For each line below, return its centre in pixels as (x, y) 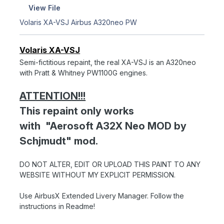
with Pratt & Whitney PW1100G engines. (84, 72)
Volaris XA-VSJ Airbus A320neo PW (78, 22)
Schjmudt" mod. (59, 141)
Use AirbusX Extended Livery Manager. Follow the (102, 195)
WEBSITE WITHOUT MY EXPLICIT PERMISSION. (98, 174)
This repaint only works (77, 111)
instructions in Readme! (57, 206)
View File (44, 8)
